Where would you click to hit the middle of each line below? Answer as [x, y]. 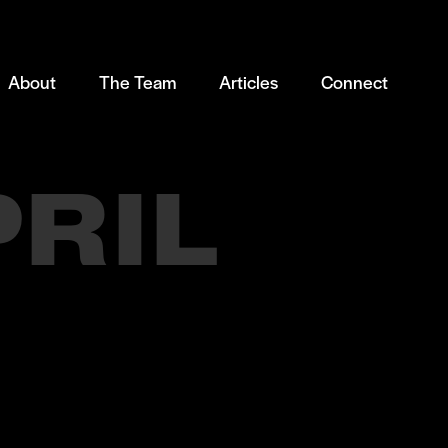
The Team [137, 82]
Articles [248, 82]
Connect [354, 82]
